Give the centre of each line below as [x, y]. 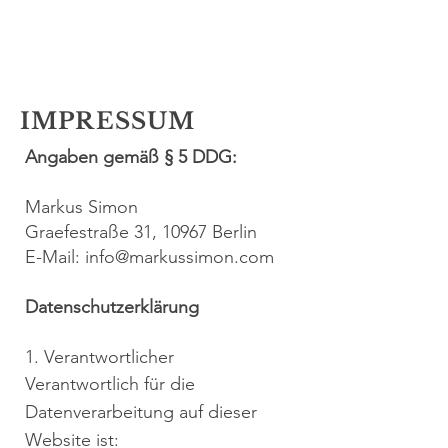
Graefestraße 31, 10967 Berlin [141, 232]
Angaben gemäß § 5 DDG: [131, 157]
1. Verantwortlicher [99, 357]
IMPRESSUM [108, 121]
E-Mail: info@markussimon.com [149, 257]
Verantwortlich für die [110, 384]
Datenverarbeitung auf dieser [141, 412]
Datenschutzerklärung [112, 307]
